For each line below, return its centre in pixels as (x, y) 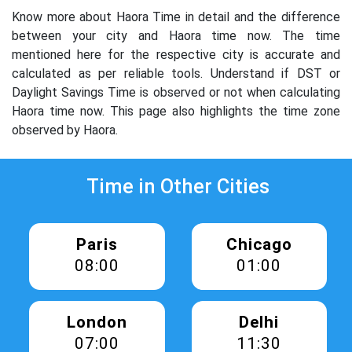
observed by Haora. (65, 130)
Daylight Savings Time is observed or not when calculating (176, 92)
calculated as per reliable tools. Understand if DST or (176, 73)
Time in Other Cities (178, 186)
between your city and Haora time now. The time (176, 36)
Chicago (259, 244)
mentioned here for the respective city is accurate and (176, 55)
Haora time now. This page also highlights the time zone (176, 111)
